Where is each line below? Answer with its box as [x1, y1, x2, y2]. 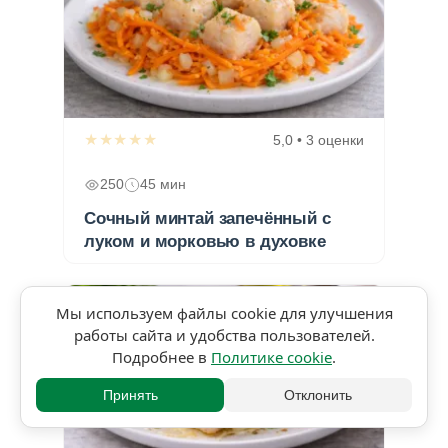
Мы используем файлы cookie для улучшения [55, 303, 393, 323]
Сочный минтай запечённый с [84, 208, 331, 228]
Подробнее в [112, 347, 211, 367]
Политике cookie [211, 347, 332, 367]
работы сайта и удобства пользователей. [73, 325, 375, 345]
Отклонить [284, 387, 352, 403]
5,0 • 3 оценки [273, 131, 364, 148]
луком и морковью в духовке [84, 231, 326, 251]
